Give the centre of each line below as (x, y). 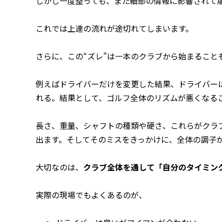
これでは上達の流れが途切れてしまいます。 (114, 28)
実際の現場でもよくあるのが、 (91, 194)
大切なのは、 (59, 167)
